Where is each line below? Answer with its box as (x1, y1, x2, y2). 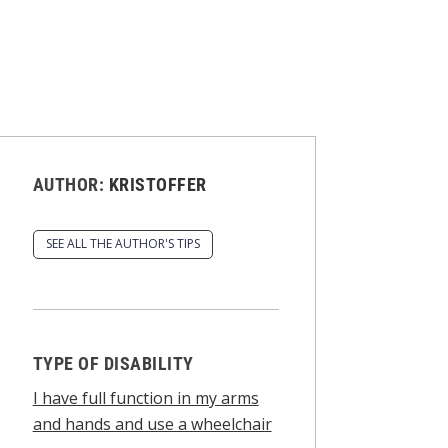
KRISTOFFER (108, 174, 207, 196)
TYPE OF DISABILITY (32, 352, 194, 374)
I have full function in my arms (32, 386, 259, 409)
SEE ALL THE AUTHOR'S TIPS (45, 235, 200, 253)
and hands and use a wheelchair (32, 412, 272, 435)
